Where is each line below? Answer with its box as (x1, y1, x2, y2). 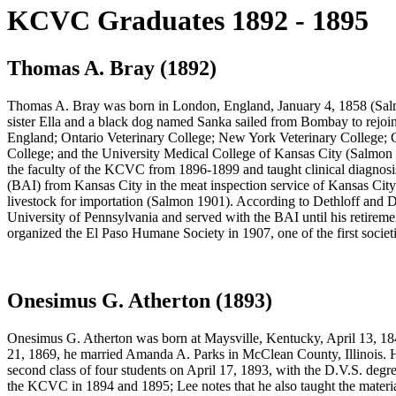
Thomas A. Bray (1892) (7, 56, 217, 80)
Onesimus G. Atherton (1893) (7, 288, 272, 312)
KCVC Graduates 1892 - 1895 (7, 4, 369, 37)
